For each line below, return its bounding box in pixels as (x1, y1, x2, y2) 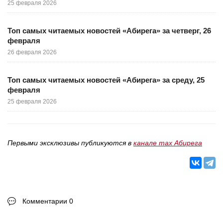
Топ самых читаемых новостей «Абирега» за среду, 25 (7, 76, 205, 84)
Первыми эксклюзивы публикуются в (7, 139, 133, 147)
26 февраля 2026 (7, 49, 57, 56)
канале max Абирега (133, 139, 202, 147)
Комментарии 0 (22, 197, 73, 205)
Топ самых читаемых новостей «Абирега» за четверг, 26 (7, 26, 211, 35)
